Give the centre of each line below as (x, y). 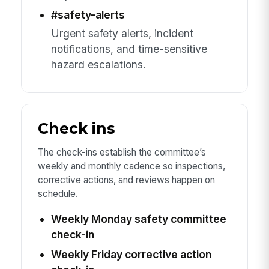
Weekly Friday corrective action (131, 255)
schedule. (58, 194)
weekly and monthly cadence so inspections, (131, 166)
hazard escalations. (98, 64)
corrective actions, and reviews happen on (126, 180)
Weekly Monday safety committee (138, 219)
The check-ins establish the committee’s (122, 153)
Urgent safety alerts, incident (122, 33)
